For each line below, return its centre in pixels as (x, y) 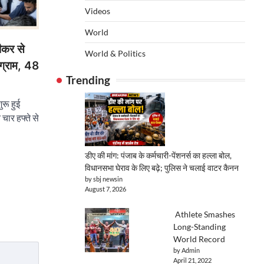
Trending (88, 80)
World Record (199, 239)
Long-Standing (199, 226)
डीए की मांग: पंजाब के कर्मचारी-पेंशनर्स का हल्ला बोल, (158, 155)
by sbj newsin (104, 179)
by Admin (187, 250)
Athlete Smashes (204, 214)
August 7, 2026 (105, 189)
